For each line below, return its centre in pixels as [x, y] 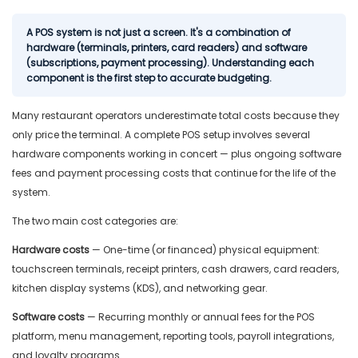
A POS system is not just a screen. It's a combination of [159, 33]
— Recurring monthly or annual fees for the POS [200, 317]
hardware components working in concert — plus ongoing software [177, 154]
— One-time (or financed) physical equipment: [205, 250]
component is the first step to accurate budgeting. [149, 78]
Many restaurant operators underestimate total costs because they [176, 116]
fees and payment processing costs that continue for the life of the [174, 173]
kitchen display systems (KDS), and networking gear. [140, 288]
